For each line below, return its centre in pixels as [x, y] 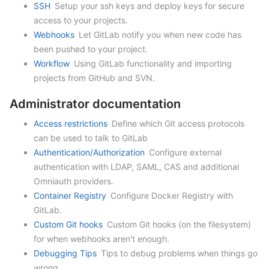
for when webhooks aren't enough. [101, 239]
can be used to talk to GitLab [91, 138]
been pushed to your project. [91, 49]
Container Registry [70, 195]
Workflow [52, 63]
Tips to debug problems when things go [178, 253]
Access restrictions [71, 123]
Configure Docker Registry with [171, 195]
